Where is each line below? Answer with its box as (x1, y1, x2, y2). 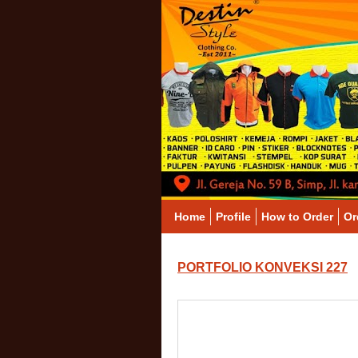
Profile (216, 210, 251, 223)
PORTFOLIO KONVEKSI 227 (177, 261, 348, 274)
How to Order (261, 210, 333, 223)
